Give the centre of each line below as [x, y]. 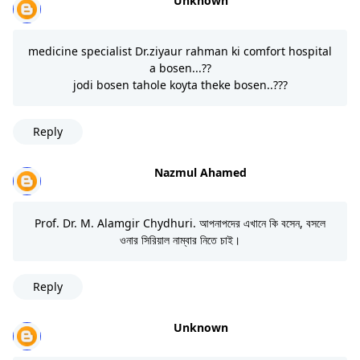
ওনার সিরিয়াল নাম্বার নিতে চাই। [180, 239]
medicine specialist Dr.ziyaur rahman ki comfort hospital [180, 51]
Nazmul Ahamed [200, 172]
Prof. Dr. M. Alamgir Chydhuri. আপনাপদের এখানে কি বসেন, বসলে [180, 223]
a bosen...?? [180, 67]
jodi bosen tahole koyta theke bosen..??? [180, 84]
